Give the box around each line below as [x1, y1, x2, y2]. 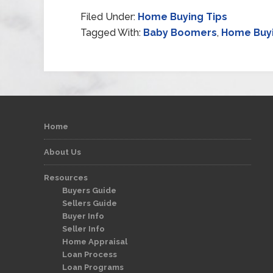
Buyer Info [62, 211, 104, 221]
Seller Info [62, 224, 105, 233]
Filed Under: [80, 11, 138, 23]
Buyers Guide [62, 186, 116, 195]
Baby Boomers [143, 27, 217, 38]
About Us [44, 147, 81, 157]
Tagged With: [80, 27, 143, 38]
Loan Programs [62, 263, 124, 272]
